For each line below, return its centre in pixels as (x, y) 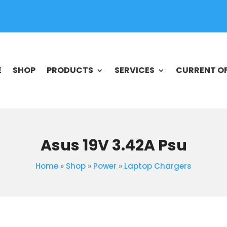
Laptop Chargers (158, 166)
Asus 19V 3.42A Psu (113, 146)
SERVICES (134, 70)
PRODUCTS (70, 70)
